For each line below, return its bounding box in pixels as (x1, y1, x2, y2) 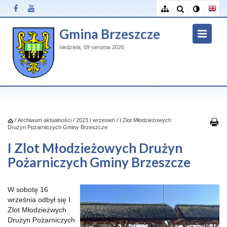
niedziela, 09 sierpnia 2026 (59, 44, 124, 50)
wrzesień (93, 117, 115, 123)
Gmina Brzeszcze (59, 26, 160, 42)
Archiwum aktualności (18, 117, 73, 123)
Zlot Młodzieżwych (8, 206, 66, 214)
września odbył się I (8, 196, 70, 204)
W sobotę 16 (8, 185, 48, 194)
